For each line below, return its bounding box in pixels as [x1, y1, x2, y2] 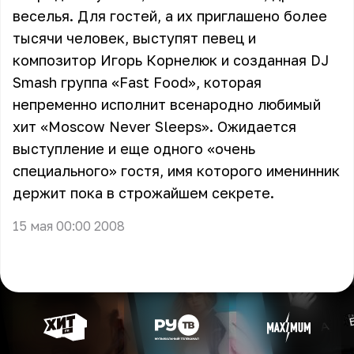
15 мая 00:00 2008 [13, 218, 125, 234]
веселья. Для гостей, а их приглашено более [13, 7, 327, 24]
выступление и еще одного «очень [13, 140, 255, 157]
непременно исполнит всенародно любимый [13, 96, 321, 113]
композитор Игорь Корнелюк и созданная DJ [13, 51, 329, 69]
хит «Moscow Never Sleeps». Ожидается [13, 118, 296, 135]
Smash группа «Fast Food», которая [13, 73, 262, 91]
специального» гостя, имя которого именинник [13, 162, 340, 179]
